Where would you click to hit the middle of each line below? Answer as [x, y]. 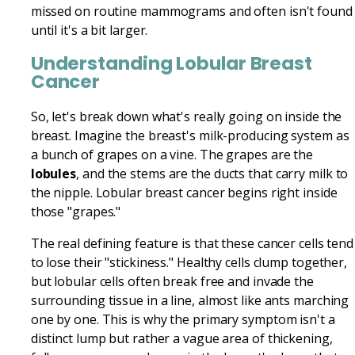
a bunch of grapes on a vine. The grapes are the [172, 154]
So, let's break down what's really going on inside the [186, 116]
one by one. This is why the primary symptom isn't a [183, 319]
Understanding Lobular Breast [171, 64]
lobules [53, 173]
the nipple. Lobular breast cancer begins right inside [184, 192]
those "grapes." [76, 211]
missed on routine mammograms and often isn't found [191, 11]
